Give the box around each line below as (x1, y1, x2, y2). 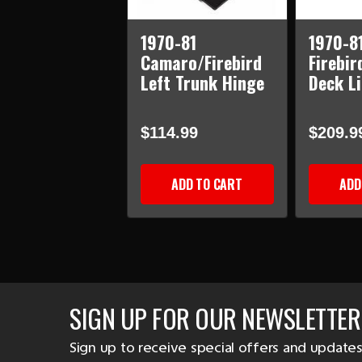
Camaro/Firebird (140, 49, 262, 76)
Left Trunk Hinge (140, 69, 264, 96)
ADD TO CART (171, 175, 242, 195)
